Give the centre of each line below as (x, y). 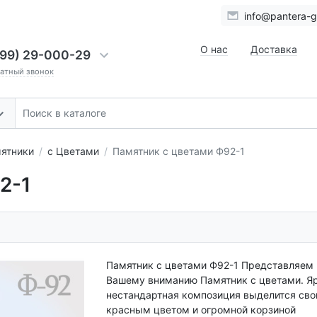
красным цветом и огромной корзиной (201, 309)
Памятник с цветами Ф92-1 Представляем (210, 265)
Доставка (274, 50)
